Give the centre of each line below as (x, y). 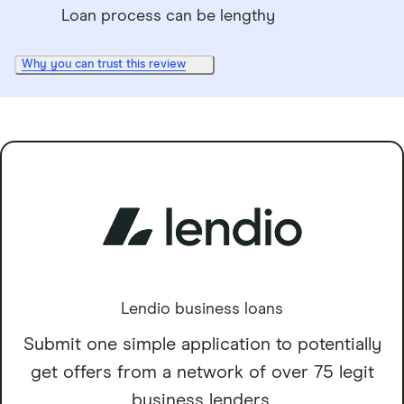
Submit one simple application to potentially (202, 345)
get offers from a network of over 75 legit (202, 373)
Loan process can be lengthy (168, 16)
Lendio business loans (202, 310)
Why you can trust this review (104, 64)
